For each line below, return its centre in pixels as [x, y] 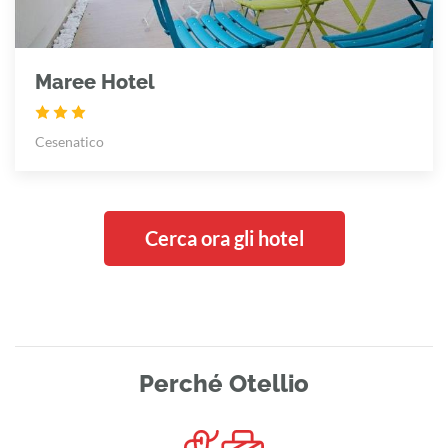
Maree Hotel [95, 81]
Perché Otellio [224, 383]
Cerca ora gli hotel [224, 237]
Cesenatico [69, 141]
